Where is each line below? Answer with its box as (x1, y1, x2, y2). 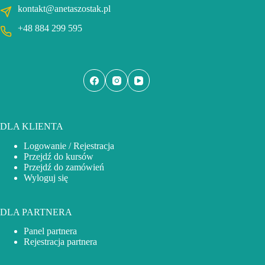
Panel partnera (24, 226, 77, 237)
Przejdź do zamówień (24, 161, 104, 172)
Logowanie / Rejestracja (24, 140, 114, 151)
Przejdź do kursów (24, 151, 93, 161)
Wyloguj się (24, 172, 68, 183)
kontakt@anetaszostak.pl (18, 4, 111, 14)
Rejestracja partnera (24, 237, 97, 247)
